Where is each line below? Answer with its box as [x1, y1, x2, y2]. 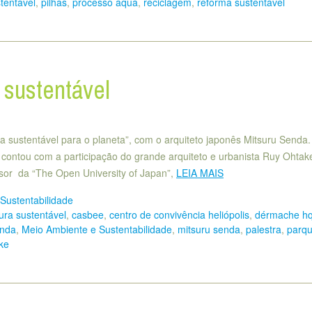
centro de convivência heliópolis [109, 207, 249, 221]
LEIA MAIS [176, 165, 224, 180]
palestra [246, 221, 281, 236]
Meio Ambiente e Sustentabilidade [22, 221, 172, 236]
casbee [72, 207, 104, 221]
